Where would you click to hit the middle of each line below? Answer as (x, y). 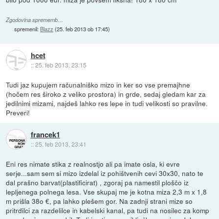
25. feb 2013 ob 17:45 (83, 29)
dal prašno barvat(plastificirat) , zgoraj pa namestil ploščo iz (98, 182)
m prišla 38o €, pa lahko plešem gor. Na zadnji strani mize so (99, 201)
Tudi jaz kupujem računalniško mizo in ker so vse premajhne (98, 84)
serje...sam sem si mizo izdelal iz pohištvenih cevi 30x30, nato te (105, 173)
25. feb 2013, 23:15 (61, 65)
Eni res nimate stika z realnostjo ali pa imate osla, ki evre (93, 164)
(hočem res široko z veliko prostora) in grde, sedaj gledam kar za (106, 94)
